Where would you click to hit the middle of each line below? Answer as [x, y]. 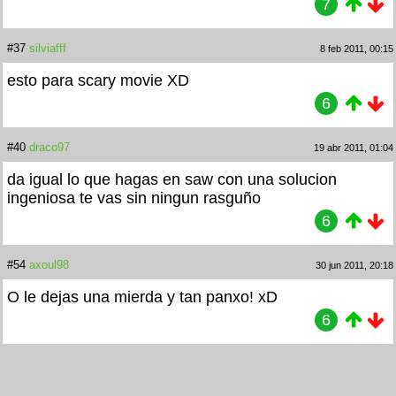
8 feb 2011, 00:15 [357, 48]
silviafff [48, 48]
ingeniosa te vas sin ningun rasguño [134, 198]
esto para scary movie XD [98, 80]
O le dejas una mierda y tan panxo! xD [142, 297]
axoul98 [49, 264]
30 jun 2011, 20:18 [354, 265]
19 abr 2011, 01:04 [354, 147]
